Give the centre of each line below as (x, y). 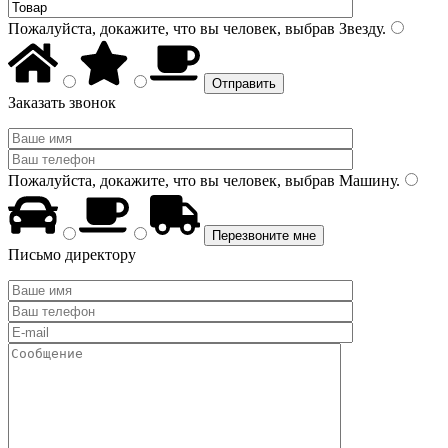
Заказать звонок (62, 102)
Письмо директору (72, 254)
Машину (365, 180)
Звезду (358, 28)
